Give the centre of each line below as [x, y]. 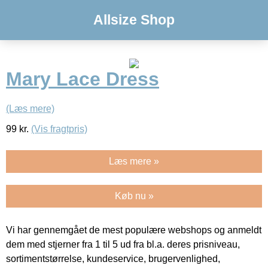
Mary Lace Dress [83, 79]
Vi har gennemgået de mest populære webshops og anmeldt [134, 230]
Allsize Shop [134, 20]
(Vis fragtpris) [59, 129]
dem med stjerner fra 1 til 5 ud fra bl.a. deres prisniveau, [123, 244]
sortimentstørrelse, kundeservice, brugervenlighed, [113, 258]
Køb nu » [134, 196]
